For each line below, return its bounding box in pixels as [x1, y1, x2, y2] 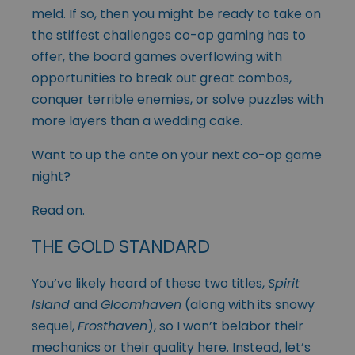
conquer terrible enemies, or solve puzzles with [32, 90, 323, 109]
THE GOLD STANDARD [32, 233, 210, 259]
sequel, [32, 316, 78, 335]
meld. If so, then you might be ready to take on [32, 4, 321, 23]
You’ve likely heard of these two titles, [32, 273, 268, 292]
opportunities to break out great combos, [32, 68, 292, 87]
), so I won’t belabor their [147, 316, 303, 335]
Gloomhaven [101, 295, 181, 314]
